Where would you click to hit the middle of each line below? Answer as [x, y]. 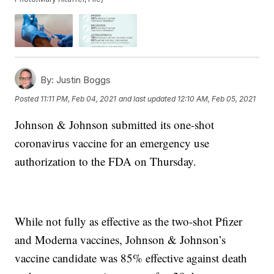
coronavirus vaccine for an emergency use [112, 143]
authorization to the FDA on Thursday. [106, 161]
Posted [28, 99]
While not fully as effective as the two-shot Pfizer [129, 221]
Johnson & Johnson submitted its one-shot [115, 124]
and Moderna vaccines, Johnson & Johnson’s [120, 239]
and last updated [147, 99]
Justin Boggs [83, 80]
